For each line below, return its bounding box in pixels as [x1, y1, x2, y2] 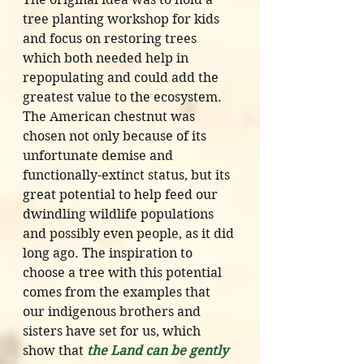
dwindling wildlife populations [23, 206, 217, 223]
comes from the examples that [23, 284, 214, 301]
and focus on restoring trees [23, 31, 200, 47]
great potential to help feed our [23, 187, 221, 203]
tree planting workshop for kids [23, 11, 223, 28]
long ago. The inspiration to [23, 245, 196, 262]
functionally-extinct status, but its [23, 167, 233, 184]
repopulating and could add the [23, 70, 222, 86]
